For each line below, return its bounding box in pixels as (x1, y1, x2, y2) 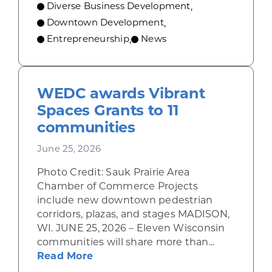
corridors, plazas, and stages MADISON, (36, 208, 230, 220)
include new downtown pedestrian (36, 194, 213, 206)
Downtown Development (46, 16, 164, 29)
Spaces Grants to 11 (36, 101, 178, 120)
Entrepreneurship (46, 33, 129, 45)
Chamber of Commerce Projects (36, 180, 199, 192)
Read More (36, 250, 93, 262)
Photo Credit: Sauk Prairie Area (36, 166, 190, 178)
